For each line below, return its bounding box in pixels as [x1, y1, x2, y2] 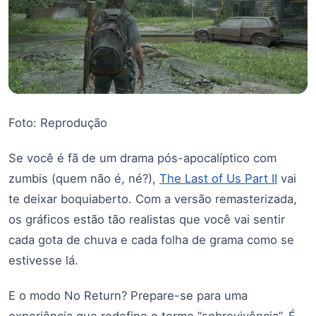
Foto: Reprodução [8, 115, 107, 130]
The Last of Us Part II [159, 171, 277, 186]
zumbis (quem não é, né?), [8, 171, 159, 186]
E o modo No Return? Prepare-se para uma [8, 288, 248, 303]
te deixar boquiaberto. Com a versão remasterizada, [8, 191, 297, 206]
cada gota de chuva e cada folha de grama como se [8, 232, 294, 247]
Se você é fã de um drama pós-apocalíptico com [8, 150, 276, 165]
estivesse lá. [8, 253, 78, 267]
